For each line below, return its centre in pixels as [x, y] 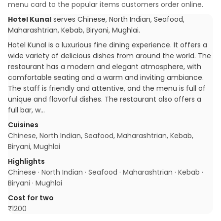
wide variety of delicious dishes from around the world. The [110, 56]
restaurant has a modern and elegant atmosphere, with [105, 67]
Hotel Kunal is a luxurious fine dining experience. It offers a [108, 45]
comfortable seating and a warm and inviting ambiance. [106, 77]
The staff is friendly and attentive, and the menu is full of [107, 88]
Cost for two [31, 198]
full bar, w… [26, 110]
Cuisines [23, 125]
